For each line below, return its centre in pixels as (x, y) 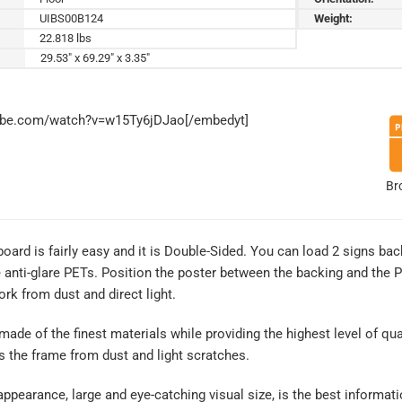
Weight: (334, 18)
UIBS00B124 (72, 18)
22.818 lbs (66, 38)
